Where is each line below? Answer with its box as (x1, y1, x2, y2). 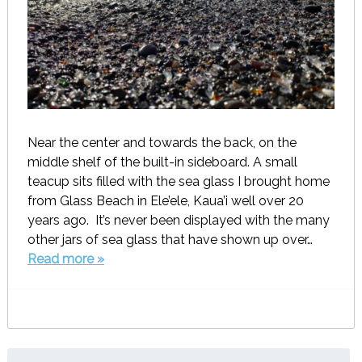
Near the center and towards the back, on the (27, 135, 297, 151)
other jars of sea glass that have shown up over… (27, 232, 313, 248)
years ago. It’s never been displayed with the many (27, 213, 330, 229)
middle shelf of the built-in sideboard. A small (27, 154, 297, 170)
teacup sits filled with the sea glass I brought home (27, 174, 330, 190)
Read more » (27, 251, 104, 267)
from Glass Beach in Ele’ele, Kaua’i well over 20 (27, 193, 304, 209)
